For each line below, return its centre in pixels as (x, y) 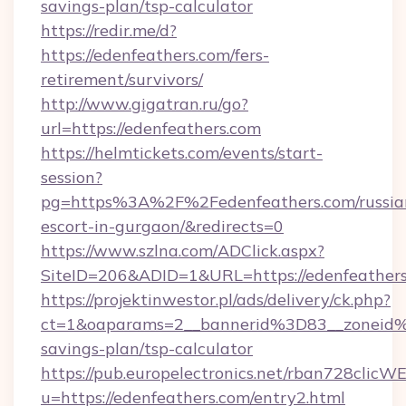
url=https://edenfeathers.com (151, 128)
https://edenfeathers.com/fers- (155, 55)
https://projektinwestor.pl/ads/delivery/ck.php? (216, 300)
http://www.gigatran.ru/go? (145, 104)
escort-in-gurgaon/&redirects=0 (162, 226)
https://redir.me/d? (109, 30)
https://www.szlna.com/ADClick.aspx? (183, 251)
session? (72, 177)
